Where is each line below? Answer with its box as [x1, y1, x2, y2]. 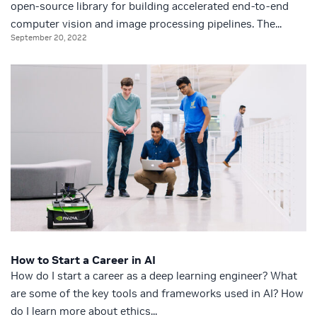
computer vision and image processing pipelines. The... [11, 17, 282, 31]
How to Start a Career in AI [11, 252, 156, 267]
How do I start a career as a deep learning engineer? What [11, 268, 297, 282]
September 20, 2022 [11, 33, 87, 43]
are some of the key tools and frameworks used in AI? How [11, 286, 304, 300]
